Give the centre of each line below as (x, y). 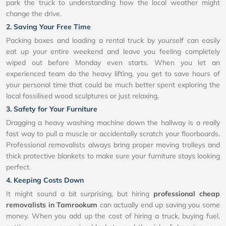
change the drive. (34, 14)
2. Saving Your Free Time (48, 27)
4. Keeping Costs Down (45, 180)
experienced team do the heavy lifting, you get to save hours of (113, 74)
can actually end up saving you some (159, 205)
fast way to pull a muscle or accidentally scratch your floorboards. (113, 134)
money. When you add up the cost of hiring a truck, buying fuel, (113, 216)
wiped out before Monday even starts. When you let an (113, 63)
